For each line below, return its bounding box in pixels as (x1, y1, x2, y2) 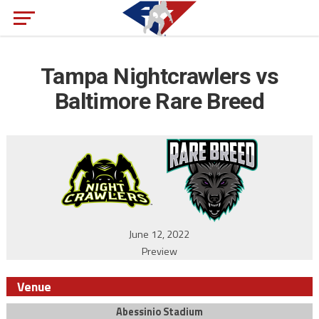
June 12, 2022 (129, 226, 190, 242)
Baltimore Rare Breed (54, 88, 265, 115)
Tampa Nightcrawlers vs (41, 63, 278, 90)
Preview (141, 244, 177, 259)
